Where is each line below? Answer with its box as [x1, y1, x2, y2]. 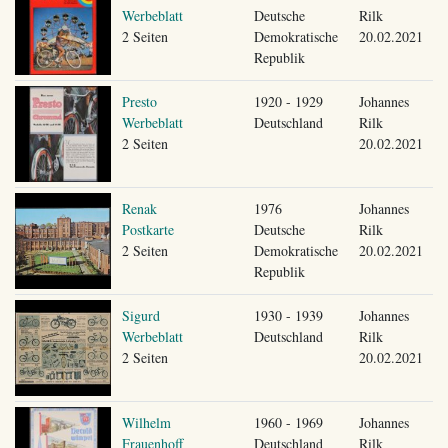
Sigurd [121, 305, 160, 325]
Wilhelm [121, 412, 171, 432]
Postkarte [121, 219, 174, 239]
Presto [121, 91, 157, 111]
